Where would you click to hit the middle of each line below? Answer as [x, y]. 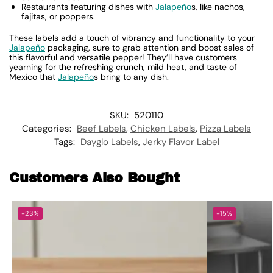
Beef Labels [101, 128]
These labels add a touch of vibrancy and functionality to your [132, 38]
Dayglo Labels [109, 142]
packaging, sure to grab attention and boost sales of [150, 48]
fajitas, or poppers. [58, 16]
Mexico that [34, 77]
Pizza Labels [225, 128]
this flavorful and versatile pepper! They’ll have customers [123, 58]
